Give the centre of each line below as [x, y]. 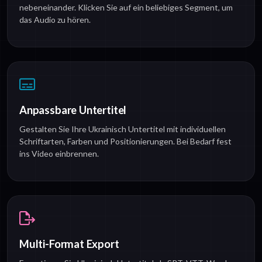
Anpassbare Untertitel [73, 110]
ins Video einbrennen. [59, 154]
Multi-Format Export [69, 244]
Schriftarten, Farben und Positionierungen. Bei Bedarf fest [125, 142]
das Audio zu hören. [55, 20]
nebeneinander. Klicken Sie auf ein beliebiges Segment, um [126, 8]
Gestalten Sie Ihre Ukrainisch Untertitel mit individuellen [123, 129]
